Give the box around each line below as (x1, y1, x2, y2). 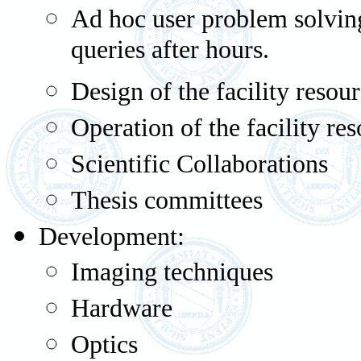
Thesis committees (71, 186, 263, 214)
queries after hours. (71, 35, 269, 70)
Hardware (71, 294, 172, 322)
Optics (71, 330, 144, 359)
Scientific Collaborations (71, 150, 328, 178)
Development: (39, 222, 185, 251)
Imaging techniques (71, 258, 273, 286)
